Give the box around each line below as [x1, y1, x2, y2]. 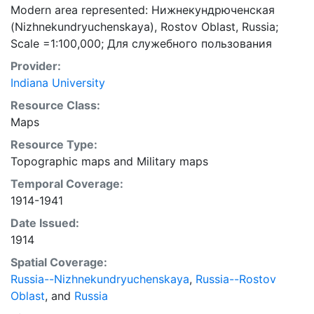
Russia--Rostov [196, 272, 276, 286]
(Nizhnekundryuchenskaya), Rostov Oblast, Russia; [11, 20, 278, 34]
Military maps [137, 154, 208, 168]
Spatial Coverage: [11, 255, 107, 269]
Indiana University [11, 76, 105, 90]
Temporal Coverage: [11, 177, 123, 191]
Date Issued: [11, 216, 79, 230]
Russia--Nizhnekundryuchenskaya [11, 272, 189, 286]
